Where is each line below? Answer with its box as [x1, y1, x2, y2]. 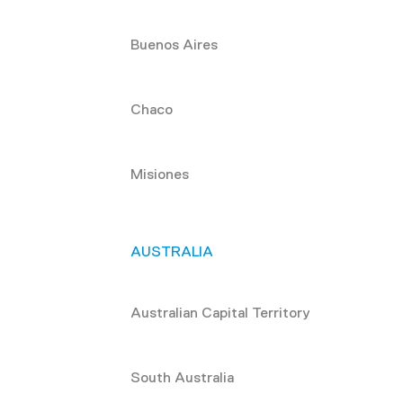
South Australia [130, 369, 235, 385]
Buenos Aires [130, 36, 219, 52]
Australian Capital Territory [130, 304, 311, 320]
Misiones [130, 166, 190, 182]
